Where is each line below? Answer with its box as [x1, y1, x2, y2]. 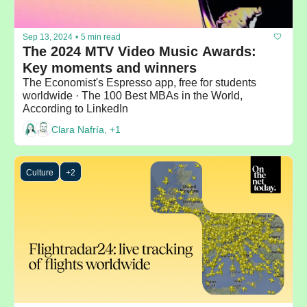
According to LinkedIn [23, 103, 128, 115]
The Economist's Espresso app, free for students [23, 77, 256, 89]
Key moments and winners [23, 60, 197, 76]
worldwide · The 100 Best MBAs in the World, [23, 90, 243, 102]
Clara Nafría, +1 [51, 123, 121, 135]
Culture [26, 168, 53, 178]
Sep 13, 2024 [23, 32, 73, 42]
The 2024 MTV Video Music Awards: [23, 44, 256, 60]
